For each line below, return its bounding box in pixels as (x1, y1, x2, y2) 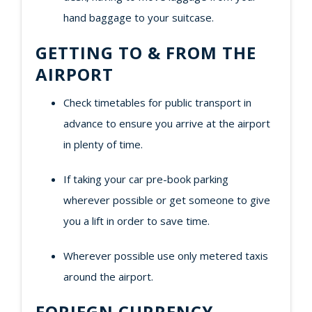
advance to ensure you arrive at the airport (63, 116, 270, 130)
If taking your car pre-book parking (63, 172, 228, 186)
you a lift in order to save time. (63, 214, 210, 228)
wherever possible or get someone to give (63, 193, 270, 207)
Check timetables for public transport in (63, 95, 251, 109)
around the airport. (63, 270, 153, 283)
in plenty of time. (63, 137, 143, 151)
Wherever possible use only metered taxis (63, 249, 268, 263)
